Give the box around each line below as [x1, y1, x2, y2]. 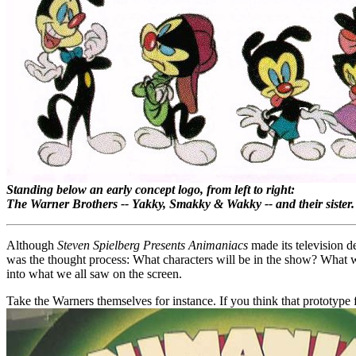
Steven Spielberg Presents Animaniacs [57, 238, 248, 252]
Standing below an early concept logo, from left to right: [6, 183, 295, 196]
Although [6, 238, 57, 252]
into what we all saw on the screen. [6, 267, 182, 281]
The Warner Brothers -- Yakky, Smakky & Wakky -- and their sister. [6, 197, 354, 211]
